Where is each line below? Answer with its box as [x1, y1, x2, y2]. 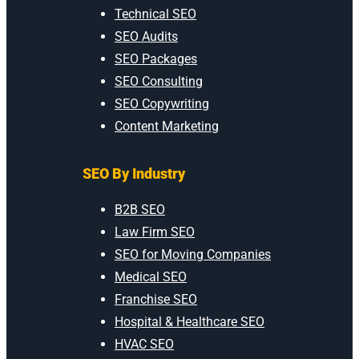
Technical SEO [115, 6, 196, 22]
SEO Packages [115, 50, 197, 67]
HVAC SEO [115, 336, 174, 352]
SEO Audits [115, 28, 178, 44]
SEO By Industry [83, 164, 185, 182]
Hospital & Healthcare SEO [115, 313, 264, 329]
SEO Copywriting [115, 95, 209, 111]
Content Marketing [115, 118, 219, 134]
